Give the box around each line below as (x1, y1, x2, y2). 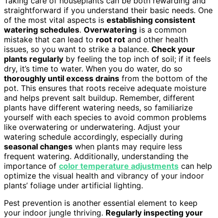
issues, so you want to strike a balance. (4, 44, 151, 54)
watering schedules (4, 24, 79, 35)
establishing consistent (107, 15, 195, 25)
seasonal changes (4, 141, 73, 151)
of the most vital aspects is (4, 15, 107, 25)
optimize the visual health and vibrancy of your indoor (4, 170, 204, 181)
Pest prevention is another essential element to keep (4, 198, 198, 208)
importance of (4, 161, 59, 171)
